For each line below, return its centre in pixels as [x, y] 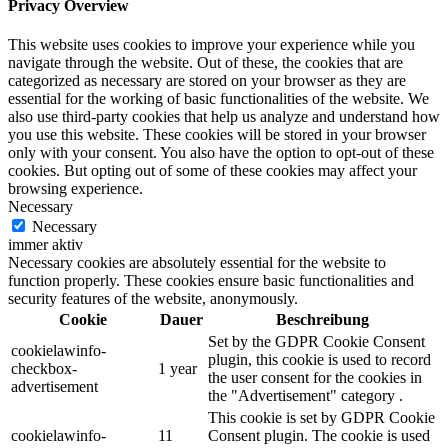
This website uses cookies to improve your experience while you [211, 45]
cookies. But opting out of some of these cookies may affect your [212, 171]
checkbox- [44, 369]
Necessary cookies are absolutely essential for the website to [197, 263]
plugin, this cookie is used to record [319, 360]
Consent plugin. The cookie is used [319, 436]
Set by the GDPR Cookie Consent [316, 342]
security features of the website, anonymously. [153, 299]
